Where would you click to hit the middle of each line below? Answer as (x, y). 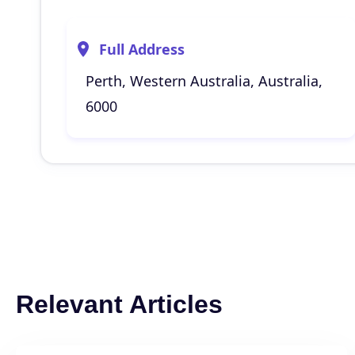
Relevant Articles (119, 304)
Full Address (142, 49)
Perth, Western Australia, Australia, (204, 81)
